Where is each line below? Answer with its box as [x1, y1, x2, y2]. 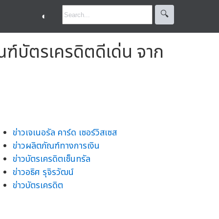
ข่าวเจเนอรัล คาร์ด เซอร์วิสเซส [13, 126, 117, 139]
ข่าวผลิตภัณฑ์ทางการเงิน [13, 139, 100, 153]
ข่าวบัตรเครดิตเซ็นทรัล [13, 152, 90, 166]
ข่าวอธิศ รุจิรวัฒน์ [13, 165, 74, 179]
